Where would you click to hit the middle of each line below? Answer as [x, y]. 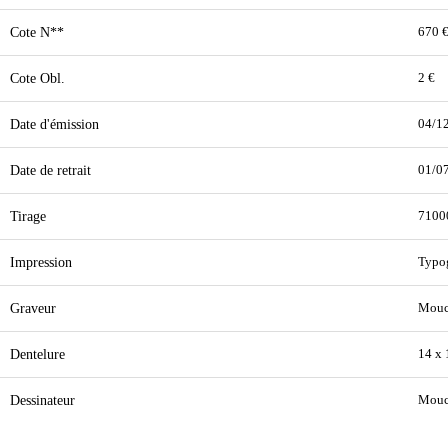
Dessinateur [42, 400]
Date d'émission [54, 124]
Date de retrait [50, 170]
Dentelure [37, 354]
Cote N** [37, 32]
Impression [41, 262]
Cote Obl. [37, 78]
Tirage [28, 216]
